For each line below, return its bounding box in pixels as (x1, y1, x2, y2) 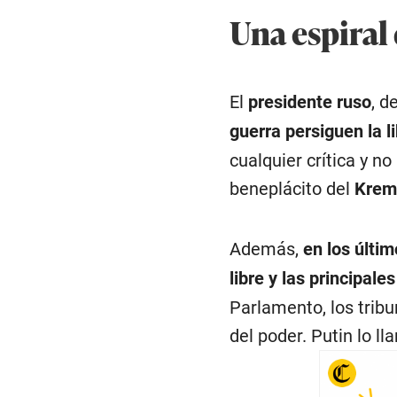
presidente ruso (243, 91, 371, 113)
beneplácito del (229, 178, 354, 200)
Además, (229, 238, 299, 261)
